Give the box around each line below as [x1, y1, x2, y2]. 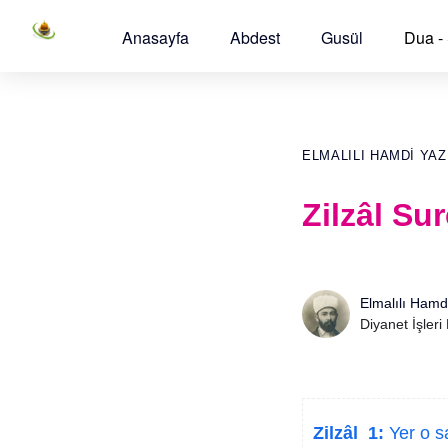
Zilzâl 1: [313, 423, 384, 443]
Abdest [230, 26, 280, 49]
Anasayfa [122, 26, 189, 49]
